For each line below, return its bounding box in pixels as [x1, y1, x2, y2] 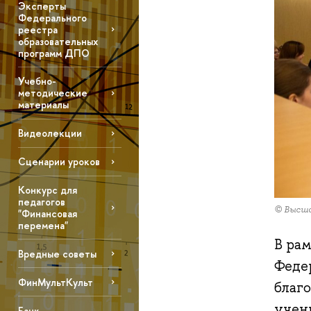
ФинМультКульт [17, 275, 93, 289]
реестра [17, 22, 58, 36]
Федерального [17, 10, 87, 24]
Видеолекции [17, 126, 82, 140]
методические [17, 86, 87, 100]
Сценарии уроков [17, 155, 100, 169]
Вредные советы [17, 246, 96, 260]
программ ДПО [17, 46, 90, 60]
